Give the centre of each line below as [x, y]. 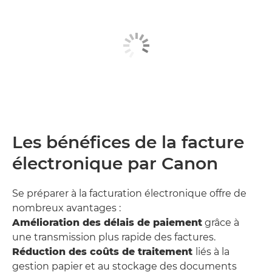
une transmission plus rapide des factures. [114, 237]
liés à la [212, 252]
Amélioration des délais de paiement [107, 223]
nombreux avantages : [66, 208]
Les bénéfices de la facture [128, 142]
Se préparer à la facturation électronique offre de [129, 194]
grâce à [221, 223]
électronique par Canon [115, 164]
